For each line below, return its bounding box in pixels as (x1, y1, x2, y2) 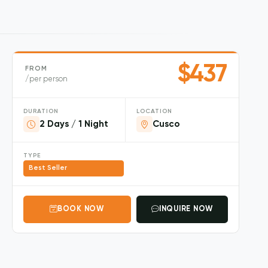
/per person (25, 75, 68, 84)
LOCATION (136, 108, 172, 115)
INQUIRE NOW (159, 205, 214, 214)
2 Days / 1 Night (39, 119, 108, 129)
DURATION (23, 108, 59, 115)
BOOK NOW (57, 205, 104, 214)
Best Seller (29, 165, 68, 172)
